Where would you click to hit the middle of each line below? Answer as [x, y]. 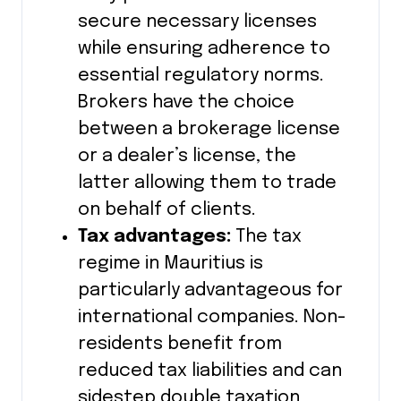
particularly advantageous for [210, 291]
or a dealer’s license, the [187, 157]
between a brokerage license [209, 130]
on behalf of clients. [166, 210]
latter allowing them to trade [207, 183]
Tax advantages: [156, 237]
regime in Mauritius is [170, 264]
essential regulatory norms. [200, 76]
